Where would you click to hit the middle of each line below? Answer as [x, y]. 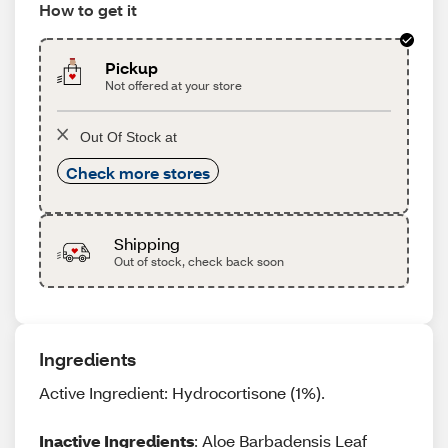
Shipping [146, 243]
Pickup [132, 67]
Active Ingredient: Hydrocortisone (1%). [182, 392]
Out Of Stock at [128, 137]
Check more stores [138, 172]
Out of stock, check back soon [198, 261]
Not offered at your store [174, 85]
